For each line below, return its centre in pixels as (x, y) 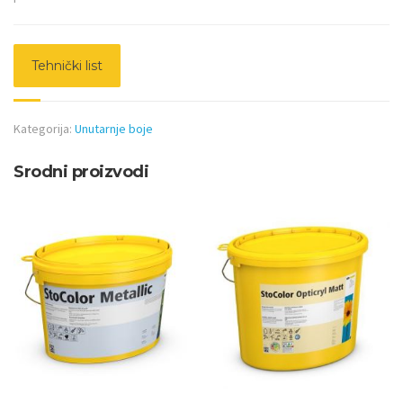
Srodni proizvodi (81, 171)
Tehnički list (67, 65)
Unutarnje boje (114, 128)
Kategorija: (44, 128)
